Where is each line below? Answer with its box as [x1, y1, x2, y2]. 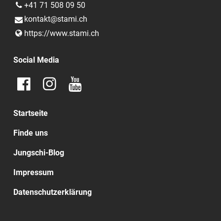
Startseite [13, 109, 48, 118]
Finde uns [13, 128, 48, 138]
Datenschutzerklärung [13, 187, 92, 197]
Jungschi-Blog [13, 148, 64, 158]
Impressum [13, 168, 54, 178]
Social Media [13, 55, 59, 65]
